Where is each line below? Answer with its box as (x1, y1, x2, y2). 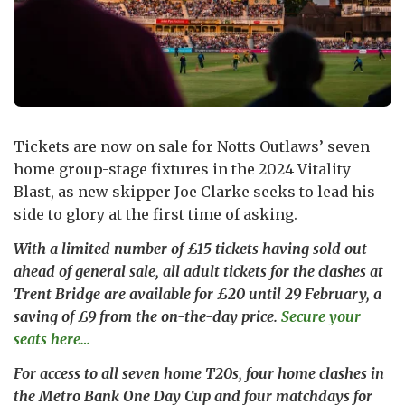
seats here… (14, 329, 90, 348)
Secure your (281, 306, 361, 325)
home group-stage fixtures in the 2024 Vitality (14, 159, 351, 178)
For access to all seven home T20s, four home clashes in (14, 363, 384, 382)
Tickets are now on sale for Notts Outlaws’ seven (14, 137, 370, 155)
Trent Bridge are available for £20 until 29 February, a (14, 284, 381, 303)
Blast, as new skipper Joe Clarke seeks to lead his (14, 182, 375, 201)
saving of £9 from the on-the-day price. (14, 306, 281, 325)
